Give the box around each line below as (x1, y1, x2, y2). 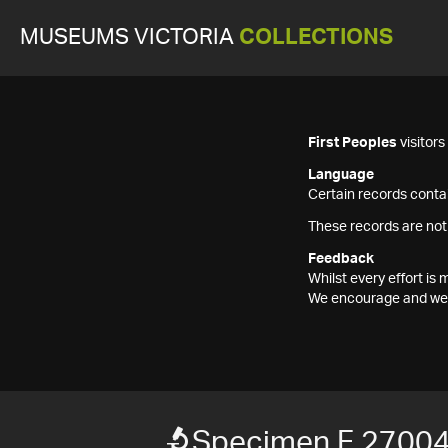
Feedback (308, 252, 374, 266)
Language (308, 168, 374, 182)
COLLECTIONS (239, 27, 393, 48)
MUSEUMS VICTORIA (20, 27, 239, 48)
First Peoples (308, 136, 397, 150)
